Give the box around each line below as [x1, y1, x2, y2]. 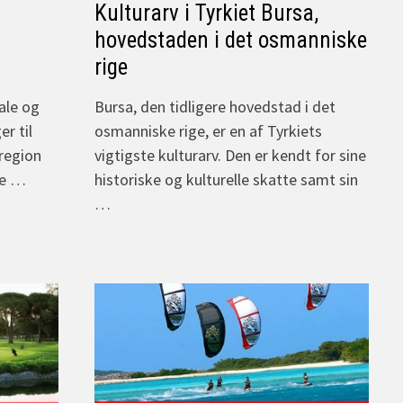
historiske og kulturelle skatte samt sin [94, 169, 358, 191]
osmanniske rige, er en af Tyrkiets [94, 121, 322, 142]
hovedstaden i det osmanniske [94, 27, 367, 54]
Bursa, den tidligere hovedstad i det [94, 96, 336, 118]
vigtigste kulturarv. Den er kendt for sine [94, 145, 366, 166]
